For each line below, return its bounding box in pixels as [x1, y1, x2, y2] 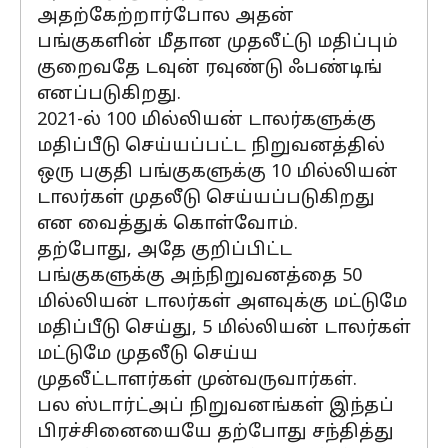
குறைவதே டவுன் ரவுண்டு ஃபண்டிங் [37, 57, 382, 80]
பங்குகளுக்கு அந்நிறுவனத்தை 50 [37, 265, 362, 288]
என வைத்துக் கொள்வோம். [37, 213, 298, 236]
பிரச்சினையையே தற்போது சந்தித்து [37, 421, 394, 444]
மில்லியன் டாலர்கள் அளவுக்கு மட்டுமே [37, 291, 407, 314]
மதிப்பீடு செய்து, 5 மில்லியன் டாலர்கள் [37, 317, 411, 340]
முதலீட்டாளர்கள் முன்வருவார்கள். [37, 369, 357, 392]
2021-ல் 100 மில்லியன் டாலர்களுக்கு [37, 109, 376, 132]
